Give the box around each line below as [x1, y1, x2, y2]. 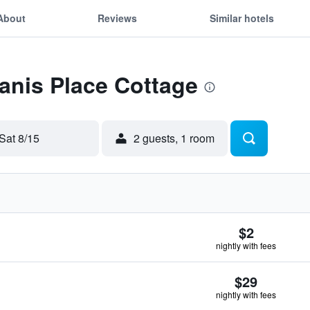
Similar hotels [209, 10, 274, 25]
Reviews [98, 10, 138, 25]
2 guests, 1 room [134, 130, 215, 146]
